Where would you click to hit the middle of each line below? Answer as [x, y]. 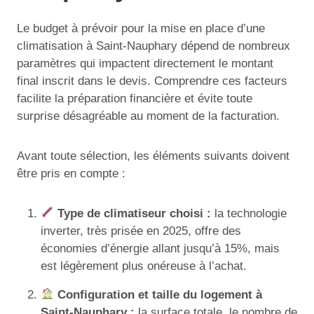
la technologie [249, 213]
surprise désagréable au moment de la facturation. [148, 116]
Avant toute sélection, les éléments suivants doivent [153, 156]
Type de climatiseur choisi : [135, 213]
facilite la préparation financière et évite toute [135, 98]
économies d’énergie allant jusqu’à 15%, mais [160, 248]
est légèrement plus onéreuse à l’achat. [144, 266]
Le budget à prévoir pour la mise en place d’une [141, 28]
